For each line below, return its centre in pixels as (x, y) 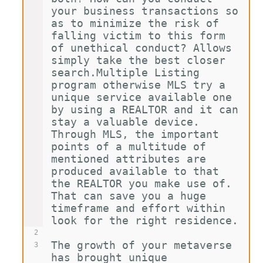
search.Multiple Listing (128, 73)
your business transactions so (148, 11)
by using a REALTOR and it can (148, 109)
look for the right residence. (144, 220)
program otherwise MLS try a (141, 85)
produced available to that (138, 171)
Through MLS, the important (138, 134)
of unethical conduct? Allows (144, 48)
